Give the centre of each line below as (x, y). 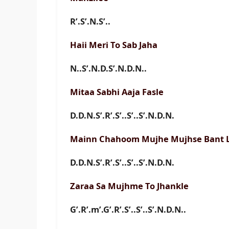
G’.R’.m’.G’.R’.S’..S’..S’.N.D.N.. (128, 210)
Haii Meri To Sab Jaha (115, 45)
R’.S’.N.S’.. (90, 21)
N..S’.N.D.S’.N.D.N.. (108, 68)
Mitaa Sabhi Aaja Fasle (118, 92)
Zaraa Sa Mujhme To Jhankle (130, 186)
